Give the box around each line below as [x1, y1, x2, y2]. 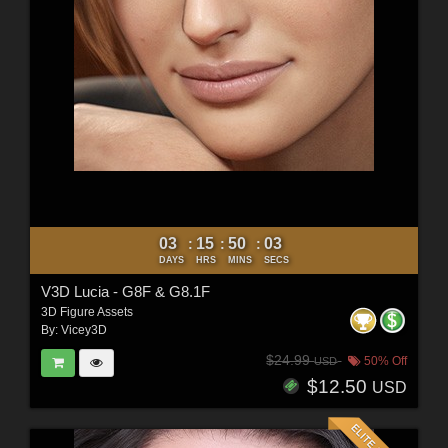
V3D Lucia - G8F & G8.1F [40, 282, 210, 300]
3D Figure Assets [40, 304, 133, 319]
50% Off [361, 354, 408, 369]
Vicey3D [60, 322, 107, 337]
